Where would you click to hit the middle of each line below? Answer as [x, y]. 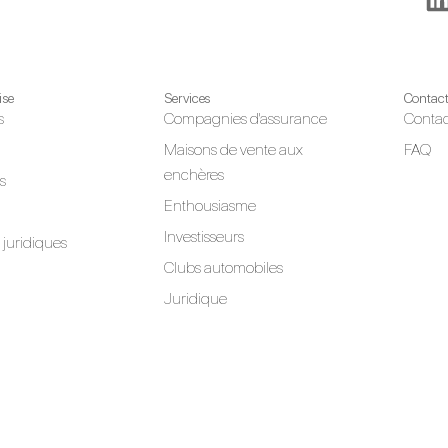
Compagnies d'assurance [246, 118]
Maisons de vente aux [234, 149]
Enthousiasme [210, 205]
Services [187, 97]
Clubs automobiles [224, 267]
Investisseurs [204, 236]
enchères [194, 174]
